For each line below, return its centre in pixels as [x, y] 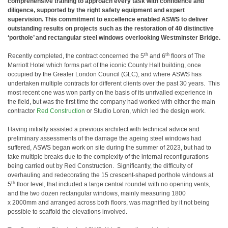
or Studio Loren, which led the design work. [145, 111]
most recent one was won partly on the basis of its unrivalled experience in [110, 93]
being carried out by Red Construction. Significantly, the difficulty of [100, 166]
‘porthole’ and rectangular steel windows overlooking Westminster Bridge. [114, 38]
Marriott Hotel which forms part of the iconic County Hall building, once [104, 65]
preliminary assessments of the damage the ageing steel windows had [105, 138]
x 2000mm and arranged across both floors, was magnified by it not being [109, 203]
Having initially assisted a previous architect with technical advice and [104, 129]
